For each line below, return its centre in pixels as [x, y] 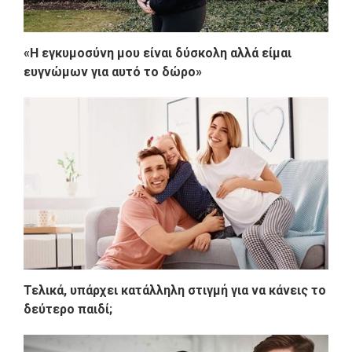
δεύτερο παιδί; [68, 309]
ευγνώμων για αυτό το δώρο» [113, 72]
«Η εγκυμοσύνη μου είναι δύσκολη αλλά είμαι [158, 53]
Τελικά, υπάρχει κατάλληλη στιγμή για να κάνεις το [175, 290]
